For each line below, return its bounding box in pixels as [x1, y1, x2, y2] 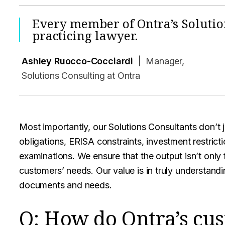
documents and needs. [19, 180, 112, 190]
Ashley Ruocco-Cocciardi [22, 56, 134, 66]
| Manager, [136, 56, 184, 66]
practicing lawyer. [32, 27, 138, 44]
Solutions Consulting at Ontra [22, 70, 140, 81]
